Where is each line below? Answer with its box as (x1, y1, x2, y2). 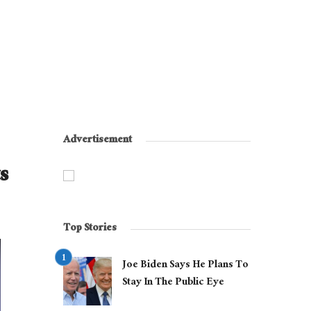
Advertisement (63, 131, 132, 151)
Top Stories (63, 219, 117, 239)
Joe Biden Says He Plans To (122, 255, 249, 276)
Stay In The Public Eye (122, 273, 224, 294)
